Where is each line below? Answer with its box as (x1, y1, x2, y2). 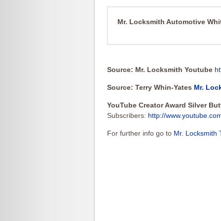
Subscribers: (107, 111, 148, 119)
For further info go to (107, 129, 174, 137)
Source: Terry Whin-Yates (107, 83, 194, 91)
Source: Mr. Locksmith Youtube (107, 66, 215, 74)
